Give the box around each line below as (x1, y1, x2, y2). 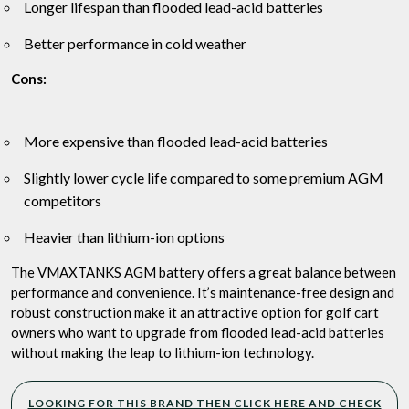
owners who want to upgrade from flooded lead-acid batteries (11, 324, 384, 341)
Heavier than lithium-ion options (24, 228, 225, 246)
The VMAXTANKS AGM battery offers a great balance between (11, 264, 396, 281)
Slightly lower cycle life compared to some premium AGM (24, 169, 383, 187)
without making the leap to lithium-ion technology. (11, 344, 314, 362)
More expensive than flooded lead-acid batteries (24, 132, 328, 151)
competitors (24, 192, 101, 210)
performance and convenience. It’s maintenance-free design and (11, 284, 394, 301)
